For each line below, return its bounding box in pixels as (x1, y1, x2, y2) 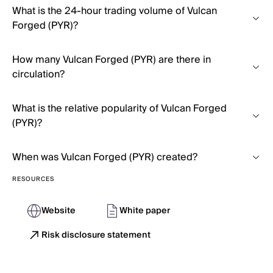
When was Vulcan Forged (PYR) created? (12, 149, 197, 166)
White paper (119, 204, 170, 218)
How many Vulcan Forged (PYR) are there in (12, 51, 211, 68)
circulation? (12, 66, 65, 83)
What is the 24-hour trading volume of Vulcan (12, 2, 217, 19)
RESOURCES (12, 174, 54, 185)
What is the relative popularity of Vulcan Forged (12, 100, 227, 117)
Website (41, 204, 76, 218)
